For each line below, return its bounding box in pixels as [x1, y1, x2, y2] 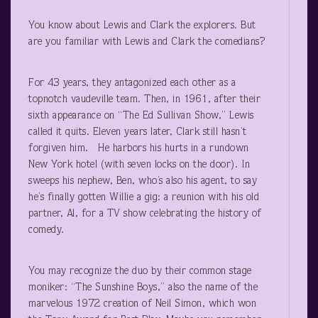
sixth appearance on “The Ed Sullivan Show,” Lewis [28, 110, 254, 121]
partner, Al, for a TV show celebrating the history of [28, 208, 262, 219]
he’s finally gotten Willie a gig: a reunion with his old [28, 192, 259, 203]
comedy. [28, 224, 65, 236]
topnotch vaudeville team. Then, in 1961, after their [28, 94, 261, 105]
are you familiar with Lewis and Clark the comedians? [28, 36, 265, 48]
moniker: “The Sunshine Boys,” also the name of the [28, 282, 258, 293]
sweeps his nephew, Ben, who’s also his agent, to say [28, 175, 257, 187]
